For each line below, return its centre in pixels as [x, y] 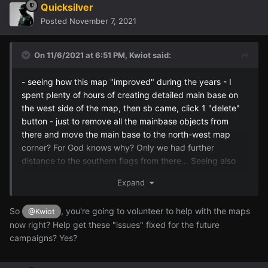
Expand [133, 182]
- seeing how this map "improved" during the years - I [127, 81]
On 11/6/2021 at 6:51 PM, [82, 55]
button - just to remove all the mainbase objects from [125, 121]
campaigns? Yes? [43, 237]
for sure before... [54, 200]
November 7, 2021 [103, 21]
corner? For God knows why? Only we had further [118, 147]
